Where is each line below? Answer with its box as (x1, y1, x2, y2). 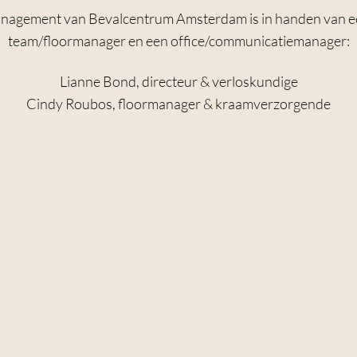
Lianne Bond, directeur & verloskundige (59, 73, 298, 91)
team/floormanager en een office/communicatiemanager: (7, 32, 350, 50)
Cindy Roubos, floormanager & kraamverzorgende (26, 95, 331, 113)
